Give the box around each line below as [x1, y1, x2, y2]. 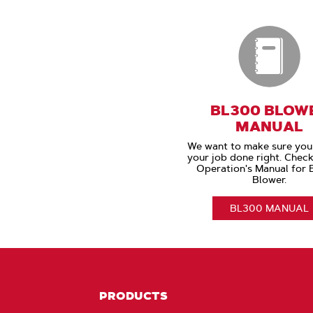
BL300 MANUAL [229, 202, 309, 215]
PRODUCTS [99, 289, 168, 303]
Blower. [252, 173, 286, 187]
